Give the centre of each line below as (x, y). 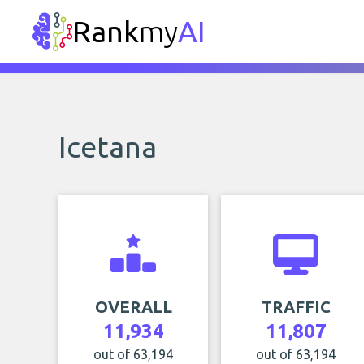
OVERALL (133, 307)
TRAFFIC (296, 307)
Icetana (108, 147)
